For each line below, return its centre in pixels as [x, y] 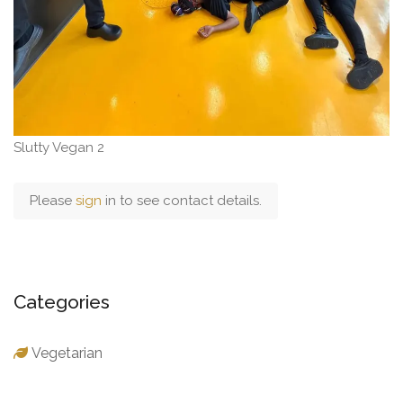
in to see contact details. [184, 200]
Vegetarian [67, 353]
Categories [62, 301]
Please [53, 200]
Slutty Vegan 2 [59, 147]
